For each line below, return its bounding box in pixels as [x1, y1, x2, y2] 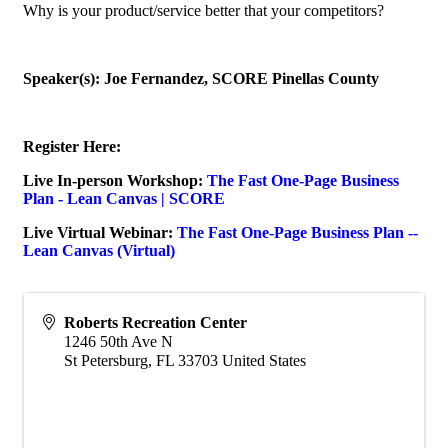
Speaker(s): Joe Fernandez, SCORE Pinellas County [23, 69, 383, 87]
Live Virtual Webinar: [23, 223, 177, 241]
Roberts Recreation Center [64, 313, 247, 331]
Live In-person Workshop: [23, 171, 207, 189]
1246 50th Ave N [64, 332, 173, 350]
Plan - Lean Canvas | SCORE [23, 189, 225, 207]
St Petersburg [64, 351, 148, 369]
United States [222, 351, 306, 369]
